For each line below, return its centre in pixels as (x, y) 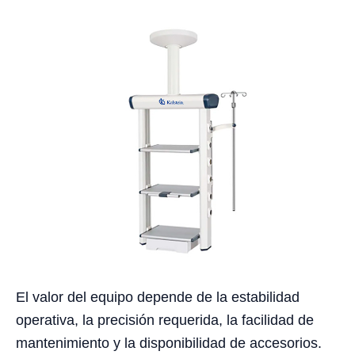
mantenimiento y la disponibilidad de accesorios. (169, 343)
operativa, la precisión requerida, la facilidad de (165, 320)
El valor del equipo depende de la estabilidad (158, 297)
